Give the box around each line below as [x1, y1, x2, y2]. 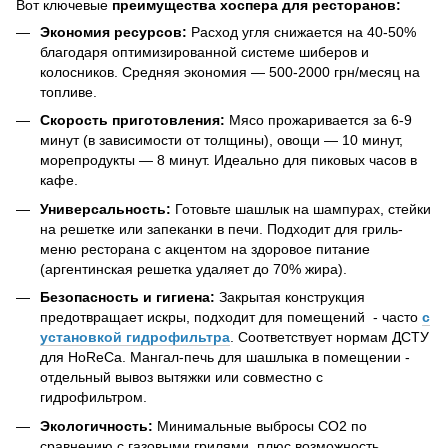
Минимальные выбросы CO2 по [157, 417, 367, 434]
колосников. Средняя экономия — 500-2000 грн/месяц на [40, 63, 420, 80]
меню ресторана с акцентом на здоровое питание [40, 240, 370, 257]
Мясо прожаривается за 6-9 [225, 112, 412, 129]
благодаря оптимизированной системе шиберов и [40, 43, 369, 60]
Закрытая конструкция [215, 289, 365, 306]
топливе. [40, 83, 97, 100]
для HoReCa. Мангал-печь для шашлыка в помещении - [40, 349, 410, 366]
